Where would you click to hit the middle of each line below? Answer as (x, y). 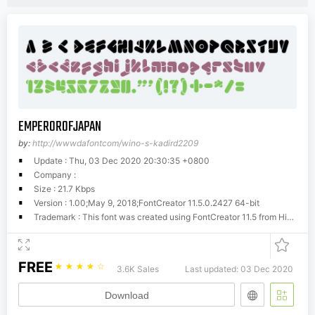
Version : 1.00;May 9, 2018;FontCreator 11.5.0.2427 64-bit (147, 202)
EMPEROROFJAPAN (60, 127)
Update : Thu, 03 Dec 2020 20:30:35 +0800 (122, 160)
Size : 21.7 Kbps (64, 188)
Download (127, 295)
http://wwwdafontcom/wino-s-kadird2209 (115, 143)
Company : (55, 174)
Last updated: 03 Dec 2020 (239, 269)
